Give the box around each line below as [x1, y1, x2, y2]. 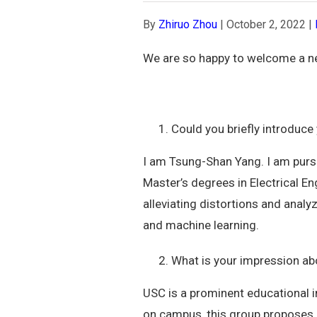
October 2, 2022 [226, 17, 306, 31]
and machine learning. [143, 217, 259, 232]
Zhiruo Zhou [158, 17, 217, 31]
